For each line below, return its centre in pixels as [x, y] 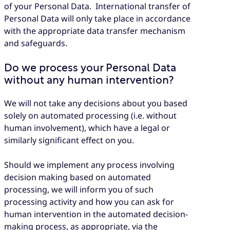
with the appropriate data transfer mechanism [95, 31]
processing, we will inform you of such [79, 190]
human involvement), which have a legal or [87, 128]
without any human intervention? [89, 80]
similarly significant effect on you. [69, 140]
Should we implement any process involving [89, 165]
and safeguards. [36, 43]
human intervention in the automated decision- [96, 214]
